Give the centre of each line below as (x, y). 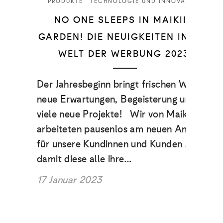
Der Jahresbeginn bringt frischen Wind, (121, 84)
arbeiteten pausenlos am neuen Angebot (125, 129)
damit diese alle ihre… (85, 159)
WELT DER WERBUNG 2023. (125, 54)
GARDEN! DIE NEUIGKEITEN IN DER (125, 37)
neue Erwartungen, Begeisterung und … (122, 99)
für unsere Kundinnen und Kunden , (112, 144)
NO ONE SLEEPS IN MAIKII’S (125, 20)
